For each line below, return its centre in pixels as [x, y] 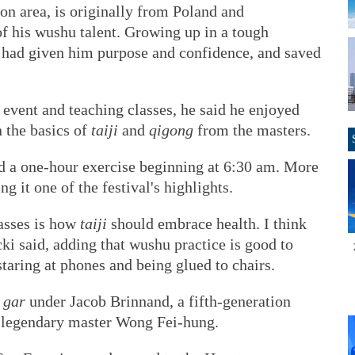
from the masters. [252, 130]
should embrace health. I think [207, 223]
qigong [171, 130]
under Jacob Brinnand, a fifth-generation [158, 301]
